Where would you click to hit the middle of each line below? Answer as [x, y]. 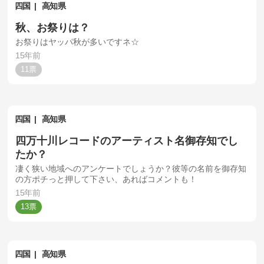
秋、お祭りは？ [53, 27]
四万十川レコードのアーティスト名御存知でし [127, 140]
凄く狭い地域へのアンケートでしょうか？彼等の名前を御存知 [131, 169]
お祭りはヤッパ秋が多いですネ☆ [77, 42]
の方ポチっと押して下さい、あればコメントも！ [106, 179]
